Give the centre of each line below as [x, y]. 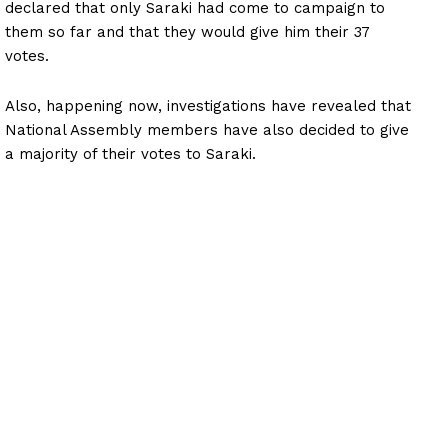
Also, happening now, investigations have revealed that [208, 105]
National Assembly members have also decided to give [207, 129]
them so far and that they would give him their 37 [187, 31]
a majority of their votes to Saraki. [130, 153]
